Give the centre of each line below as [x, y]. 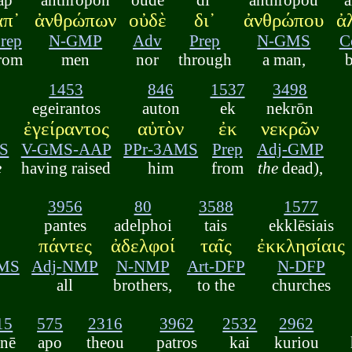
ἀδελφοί [143, 246]
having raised [66, 168]
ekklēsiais [301, 225]
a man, [284, 59]
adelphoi [143, 225]
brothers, [143, 285]
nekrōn [290, 108]
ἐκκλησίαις [301, 246]
